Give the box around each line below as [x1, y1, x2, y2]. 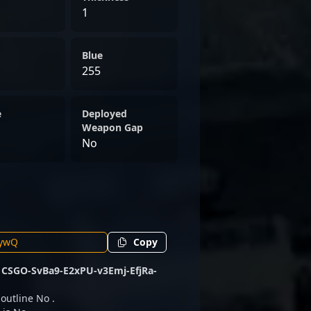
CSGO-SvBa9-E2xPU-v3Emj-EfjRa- [1, 264, 157, 277]
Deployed [82, 107, 127, 120]
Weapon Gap [82, 121, 143, 134]
